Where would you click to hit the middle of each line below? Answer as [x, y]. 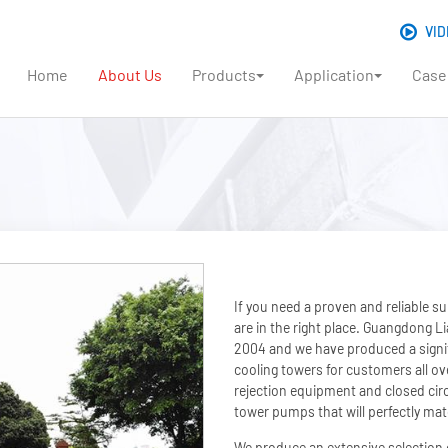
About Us [130, 74]
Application [334, 74]
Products [224, 74]
